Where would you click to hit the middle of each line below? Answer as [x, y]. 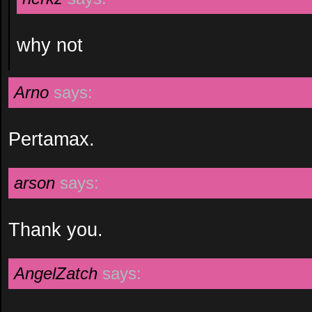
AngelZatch [56, 273]
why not [50, 45]
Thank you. [56, 229]
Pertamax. [52, 139]
